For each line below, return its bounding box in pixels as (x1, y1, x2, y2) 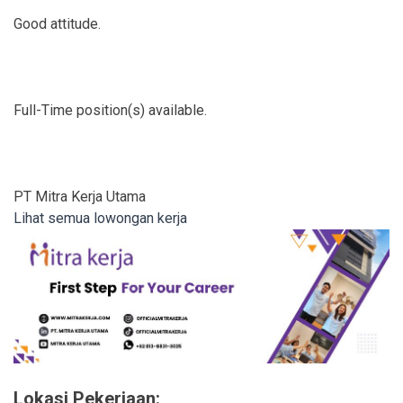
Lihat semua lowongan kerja (13, 209, 187, 227)
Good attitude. (13, 14, 101, 32)
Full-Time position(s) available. (13, 101, 207, 119)
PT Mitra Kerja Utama (13, 187, 146, 205)
